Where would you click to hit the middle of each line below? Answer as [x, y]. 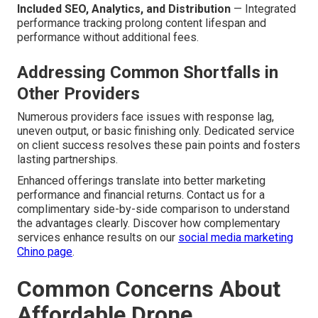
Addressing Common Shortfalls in [148, 73]
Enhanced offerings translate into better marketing [141, 181]
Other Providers [78, 94]
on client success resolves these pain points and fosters [159, 146]
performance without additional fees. [108, 38]
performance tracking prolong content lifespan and [142, 23]
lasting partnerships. [67, 160]
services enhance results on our [98, 238]
